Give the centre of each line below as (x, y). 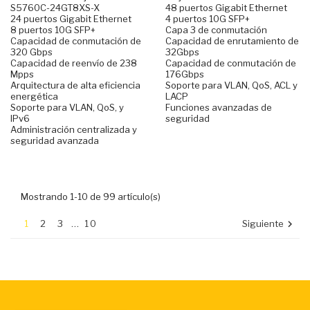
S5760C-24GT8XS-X (55, 7)
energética (34, 96)
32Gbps (182, 52)
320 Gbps (31, 52)
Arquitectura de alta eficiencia (75, 85)
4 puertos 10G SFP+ (208, 18)
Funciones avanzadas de (219, 107)
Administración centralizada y (74, 129)
